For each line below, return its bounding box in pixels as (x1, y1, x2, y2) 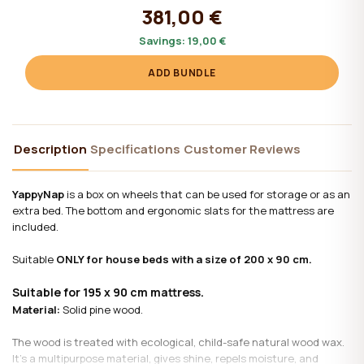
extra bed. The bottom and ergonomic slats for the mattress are (12, 203, 334, 219)
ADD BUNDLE (148, 66, 216, 80)
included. (12, 219, 58, 235)
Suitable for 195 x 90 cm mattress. (12, 284, 204, 301)
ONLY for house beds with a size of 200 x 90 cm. (56, 252, 312, 267)
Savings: (138, 33, 188, 49)
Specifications (90, 141, 180, 158)
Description (14, 141, 87, 158)
